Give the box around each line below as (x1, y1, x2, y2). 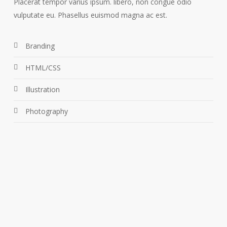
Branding (25, 41, 55, 51)
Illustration (25, 85, 60, 94)
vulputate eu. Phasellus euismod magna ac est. (13, 10, 167, 20)
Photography (25, 106, 68, 116)
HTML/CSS (25, 63, 61, 72)
